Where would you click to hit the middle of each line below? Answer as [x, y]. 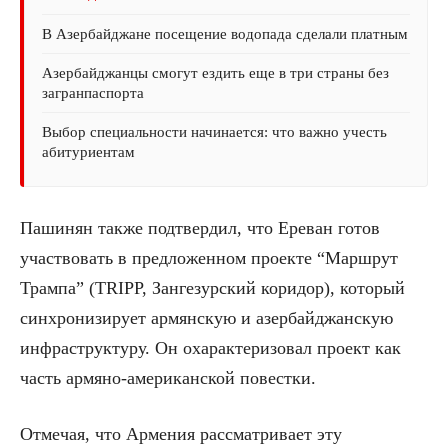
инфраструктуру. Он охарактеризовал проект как [210, 348]
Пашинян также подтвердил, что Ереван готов [200, 228]
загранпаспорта [93, 93]
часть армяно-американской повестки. [168, 378]
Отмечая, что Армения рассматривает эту [181, 434]
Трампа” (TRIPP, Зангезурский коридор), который [212, 288]
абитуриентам [88, 152]
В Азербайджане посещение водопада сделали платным [225, 34]
